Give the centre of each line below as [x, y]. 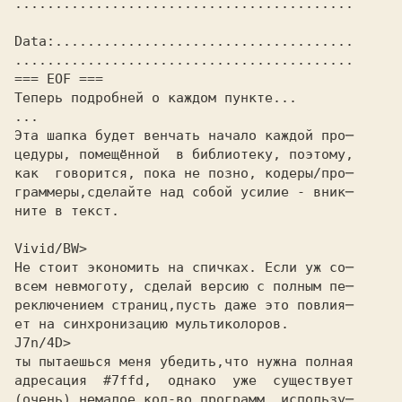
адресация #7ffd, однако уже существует [184, 380]
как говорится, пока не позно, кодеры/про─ [184, 173]
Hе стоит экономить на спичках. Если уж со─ [184, 267]
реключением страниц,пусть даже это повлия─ [184, 305]
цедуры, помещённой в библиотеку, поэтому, [184, 154]
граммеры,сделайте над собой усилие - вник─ [184, 192]
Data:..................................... [184, 41]
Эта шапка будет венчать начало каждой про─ [184, 135]
